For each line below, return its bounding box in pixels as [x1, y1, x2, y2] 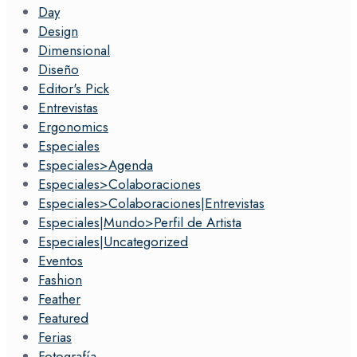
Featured [38, 308, 88, 328]
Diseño [38, 59, 79, 79]
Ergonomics [38, 116, 108, 136]
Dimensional [38, 40, 110, 60]
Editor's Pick [38, 78, 109, 98]
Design [38, 21, 78, 41]
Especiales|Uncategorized [38, 231, 188, 251]
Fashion [38, 269, 82, 289]
